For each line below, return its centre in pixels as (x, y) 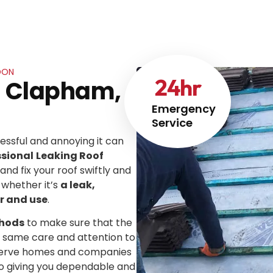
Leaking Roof (70, 155)
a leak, (78, 185)
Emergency (184, 108)
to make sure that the (78, 223)
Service (172, 122)
